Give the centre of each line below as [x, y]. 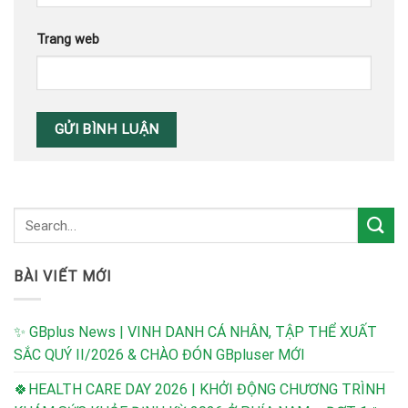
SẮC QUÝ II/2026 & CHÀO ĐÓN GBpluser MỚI [159, 354]
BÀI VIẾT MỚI [63, 277]
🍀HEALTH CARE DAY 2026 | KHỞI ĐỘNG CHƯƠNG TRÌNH [199, 389]
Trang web [68, 39]
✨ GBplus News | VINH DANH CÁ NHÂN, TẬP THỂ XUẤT [195, 331]
